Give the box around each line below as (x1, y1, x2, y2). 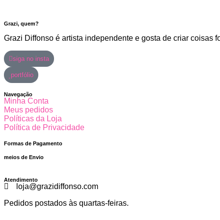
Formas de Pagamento (4, 140, 62, 146)
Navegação (4, 91, 32, 97)
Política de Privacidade (4, 123, 84, 132)
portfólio (11, 71, 33, 79)
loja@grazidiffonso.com (16, 182, 98, 191)
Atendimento (4, 176, 38, 183)
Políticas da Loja (4, 114, 62, 123)
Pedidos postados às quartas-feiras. (4, 198, 129, 207)
